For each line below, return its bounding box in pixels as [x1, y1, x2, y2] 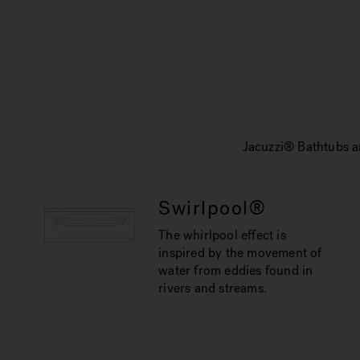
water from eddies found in [158, 262, 313, 279]
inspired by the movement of [158, 244, 322, 261]
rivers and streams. [158, 280, 268, 297]
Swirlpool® [158, 195, 267, 221]
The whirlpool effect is [158, 227, 286, 243]
